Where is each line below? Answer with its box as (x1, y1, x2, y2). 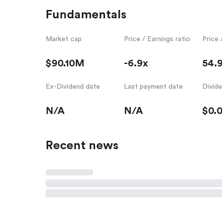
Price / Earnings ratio (123, 35, 190, 43)
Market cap (46, 35, 82, 43)
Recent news (46, 139, 118, 152)
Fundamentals (46, 8, 126, 21)
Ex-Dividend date (46, 83, 100, 90)
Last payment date (123, 83, 183, 90)
